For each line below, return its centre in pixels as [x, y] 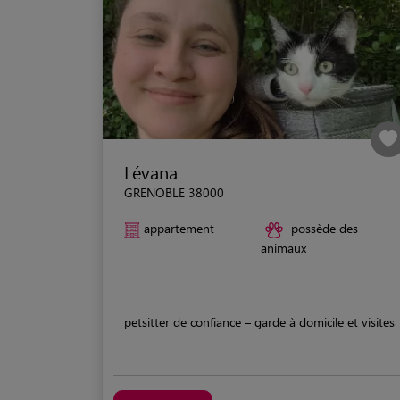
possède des [325, 229]
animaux [283, 247]
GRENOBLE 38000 [174, 193]
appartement [179, 229]
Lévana [151, 172]
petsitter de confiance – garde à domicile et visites [259, 321]
